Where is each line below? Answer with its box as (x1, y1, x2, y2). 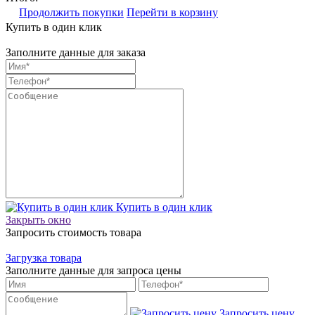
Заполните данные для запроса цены (6, 264, 181, 276)
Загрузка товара (6, 251, 82, 264)
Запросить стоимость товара (6, 226, 141, 238)
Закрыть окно (6, 213, 71, 226)
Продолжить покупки (19, 6, 124, 18)
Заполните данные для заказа (6, 46, 146, 58)
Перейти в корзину (127, 6, 218, 18)
